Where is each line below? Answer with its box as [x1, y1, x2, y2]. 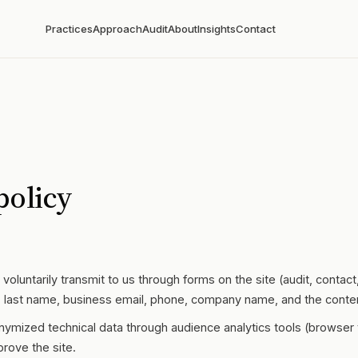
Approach [93, 22, 143, 35]
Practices [46, 22, 93, 35]
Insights [197, 22, 237, 35]
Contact [236, 22, 276, 35]
